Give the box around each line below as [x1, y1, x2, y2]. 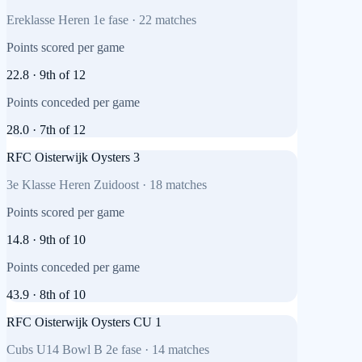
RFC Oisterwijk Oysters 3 [6, 149, 140, 164]
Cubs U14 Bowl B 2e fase [6, 342, 141, 356]
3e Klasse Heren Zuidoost [6, 177, 139, 192]
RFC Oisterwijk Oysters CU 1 [6, 314, 162, 329]
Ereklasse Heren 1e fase [6, 12, 128, 27]
